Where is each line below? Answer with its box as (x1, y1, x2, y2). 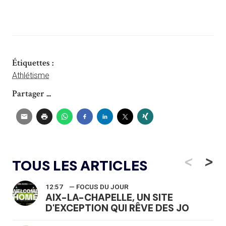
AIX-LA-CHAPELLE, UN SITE (45, 191, 173, 204)
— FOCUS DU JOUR (69, 183, 129, 191)
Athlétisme (12, 70, 49, 80)
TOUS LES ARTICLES (12, 156, 147, 175)
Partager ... (12, 87, 51, 99)
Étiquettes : (12, 56, 53, 69)
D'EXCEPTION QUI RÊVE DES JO (45, 201, 189, 214)
